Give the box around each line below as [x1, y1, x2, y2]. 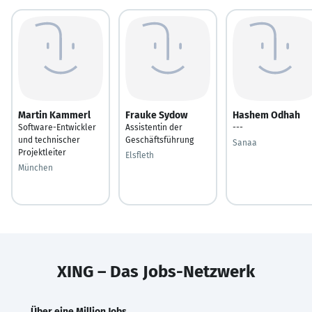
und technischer [18, 134, 80, 145]
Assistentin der [125, 122, 182, 132]
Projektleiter [18, 147, 66, 157]
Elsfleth [125, 150, 154, 160]
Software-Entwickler [18, 122, 96, 132]
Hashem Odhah [233, 109, 300, 121]
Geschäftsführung [125, 134, 194, 145]
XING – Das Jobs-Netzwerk [57, 261, 255, 281]
